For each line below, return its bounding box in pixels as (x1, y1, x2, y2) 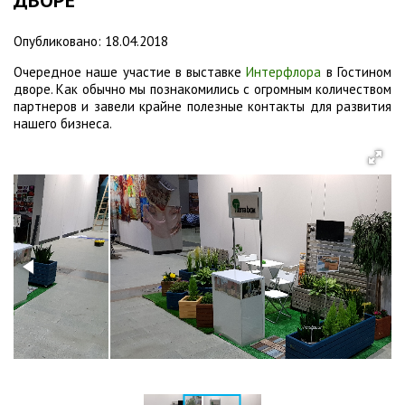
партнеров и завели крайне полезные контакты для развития (14, 98, 391, 116)
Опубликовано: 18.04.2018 (14, 33, 168, 51)
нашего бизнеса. (14, 115, 112, 133)
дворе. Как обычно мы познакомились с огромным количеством (14, 80, 391, 99)
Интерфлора (246, 63, 322, 81)
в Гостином (321, 63, 392, 81)
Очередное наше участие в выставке (14, 63, 247, 81)
